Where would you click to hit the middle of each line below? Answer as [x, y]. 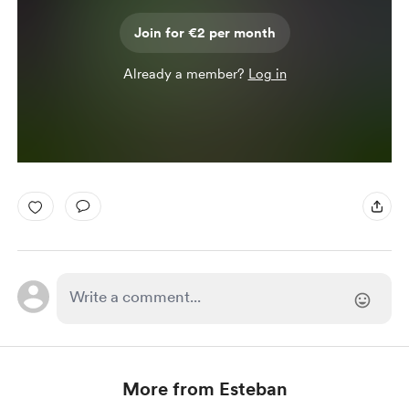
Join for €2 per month [204, 33]
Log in [267, 74]
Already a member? [185, 74]
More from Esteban [204, 389]
